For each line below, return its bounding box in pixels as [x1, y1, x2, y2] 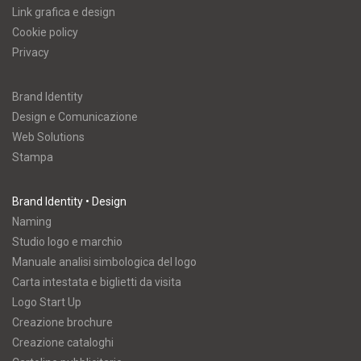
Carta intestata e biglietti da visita [12, 276, 181, 288]
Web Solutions [12, 131, 85, 143]
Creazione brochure [12, 316, 113, 329]
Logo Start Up [12, 296, 81, 309]
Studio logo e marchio [12, 235, 122, 248]
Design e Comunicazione [12, 110, 138, 123]
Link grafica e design [12, 6, 115, 19]
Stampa [12, 151, 53, 164]
